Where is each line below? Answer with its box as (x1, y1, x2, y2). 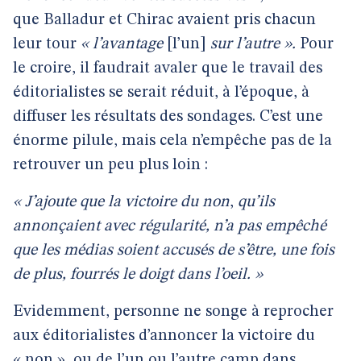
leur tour (13, 36, 81, 52)
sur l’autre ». (210, 36, 296, 52)
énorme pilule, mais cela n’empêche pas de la (13, 133, 332, 149)
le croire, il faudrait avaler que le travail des (13, 60, 322, 77)
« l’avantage (81, 36, 167, 52)
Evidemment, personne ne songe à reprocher (13, 304, 334, 320)
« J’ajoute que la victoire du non (13, 194, 230, 210)
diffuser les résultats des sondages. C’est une (13, 109, 323, 125)
